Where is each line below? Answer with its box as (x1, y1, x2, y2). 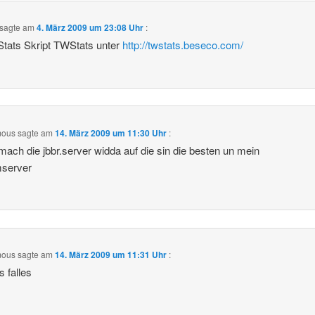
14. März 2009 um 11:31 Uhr (54, 248, 167, 262)
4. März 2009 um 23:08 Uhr (36, 21, 143, 34)
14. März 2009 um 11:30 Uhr (54, 126, 167, 139)
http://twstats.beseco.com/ (122, 37, 243, 53)
